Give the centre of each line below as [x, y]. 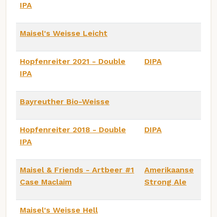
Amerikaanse [169, 170]
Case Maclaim [46, 182]
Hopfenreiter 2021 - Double [73, 61]
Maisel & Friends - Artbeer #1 [77, 170]
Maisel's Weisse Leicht [64, 33]
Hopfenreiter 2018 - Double [73, 129]
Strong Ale [165, 182]
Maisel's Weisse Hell [59, 210]
